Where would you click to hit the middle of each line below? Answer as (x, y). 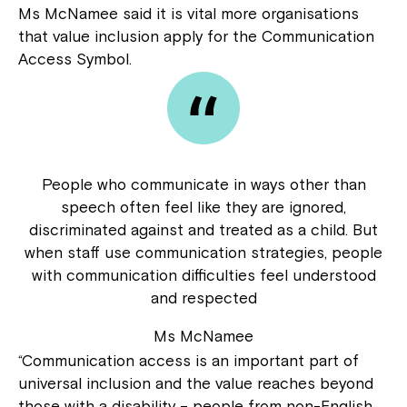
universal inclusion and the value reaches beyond (196, 384)
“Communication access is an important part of (189, 361)
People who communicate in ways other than (203, 185)
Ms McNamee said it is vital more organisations (189, 14)
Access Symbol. (75, 60)
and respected (203, 298)
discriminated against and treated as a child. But (203, 230)
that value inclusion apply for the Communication (196, 37)
